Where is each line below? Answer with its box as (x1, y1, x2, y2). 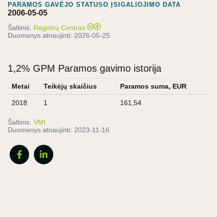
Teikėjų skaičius (44, 82, 97, 90)
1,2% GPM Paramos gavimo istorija (8, 62, 161, 74)
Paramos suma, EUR (120, 82, 186, 90)
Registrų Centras (33, 23, 85, 31)
